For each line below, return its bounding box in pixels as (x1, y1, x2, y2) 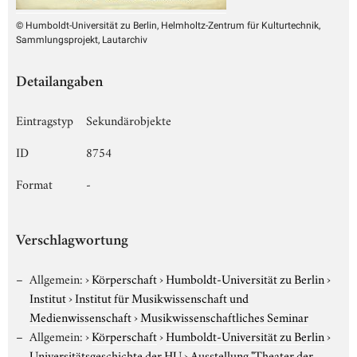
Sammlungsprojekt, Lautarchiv (16, 33, 147, 45)
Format (16, 174, 53, 192)
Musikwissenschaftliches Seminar (140, 307, 308, 325)
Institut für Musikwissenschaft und (75, 288, 249, 306)
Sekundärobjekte (86, 110, 171, 128)
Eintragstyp (16, 110, 73, 128)
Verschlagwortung (16, 233, 128, 249)
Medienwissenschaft (29, 307, 131, 325)
